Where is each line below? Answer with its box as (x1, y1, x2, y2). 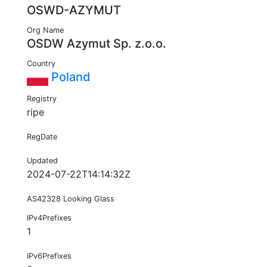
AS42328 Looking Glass (27, 194, 114, 204)
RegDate (27, 132, 57, 142)
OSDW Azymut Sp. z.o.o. (27, 36, 166, 51)
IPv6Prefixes (27, 252, 72, 261)
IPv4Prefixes (27, 213, 72, 223)
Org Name (27, 26, 64, 35)
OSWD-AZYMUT (27, 3, 121, 18)
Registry (27, 94, 57, 104)
